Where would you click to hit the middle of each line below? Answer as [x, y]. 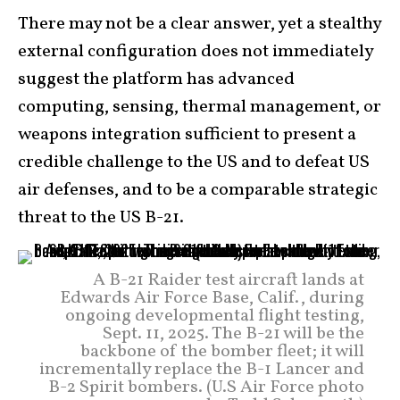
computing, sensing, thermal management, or [200, 107]
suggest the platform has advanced [156, 79]
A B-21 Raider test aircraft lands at [229, 280]
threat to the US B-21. [101, 218]
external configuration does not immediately [196, 52]
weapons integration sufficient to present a [187, 135]
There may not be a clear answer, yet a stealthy [200, 24]
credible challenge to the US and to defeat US [194, 162]
